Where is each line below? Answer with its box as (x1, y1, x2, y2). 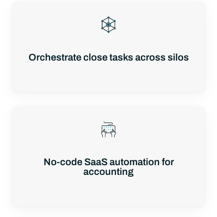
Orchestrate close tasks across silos (28, 51, 189, 62)
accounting (83, 166, 134, 177)
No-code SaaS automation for (43, 156, 174, 167)
